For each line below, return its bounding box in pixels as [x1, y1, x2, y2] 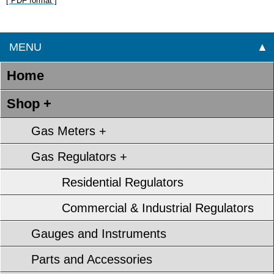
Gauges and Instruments [31, 227, 166, 241]
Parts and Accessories [31, 253, 152, 267]
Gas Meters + [31, 124, 106, 138]
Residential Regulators [62, 176, 183, 190]
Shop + [7, 96, 51, 112]
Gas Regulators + [31, 150, 127, 164]
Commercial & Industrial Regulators [62, 201, 254, 215]
